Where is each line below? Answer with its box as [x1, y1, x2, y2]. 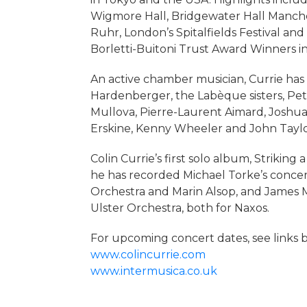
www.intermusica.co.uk [90, 265, 217, 278]
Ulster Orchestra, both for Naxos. [90, 201, 269, 215]
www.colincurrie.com [90, 248, 206, 262]
